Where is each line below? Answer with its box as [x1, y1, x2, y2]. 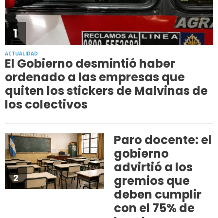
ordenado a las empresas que [5, 69, 185, 85]
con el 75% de [113, 200, 195, 216]
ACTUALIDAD [5, 50, 38, 57]
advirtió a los [113, 159, 193, 175]
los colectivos [5, 96, 88, 112]
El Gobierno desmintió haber [5, 55, 175, 72]
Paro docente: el [113, 131, 212, 148]
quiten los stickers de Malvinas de [5, 82, 208, 99]
